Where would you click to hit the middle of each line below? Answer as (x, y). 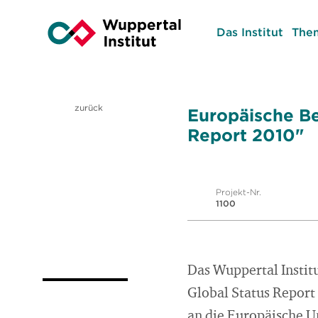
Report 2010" (246, 135)
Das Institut (250, 32)
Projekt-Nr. (238, 192)
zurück (87, 108)
